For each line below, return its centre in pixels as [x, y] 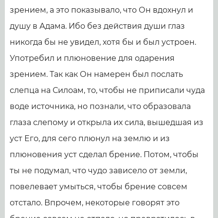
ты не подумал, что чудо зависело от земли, [98, 171]
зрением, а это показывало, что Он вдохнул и [101, 10]
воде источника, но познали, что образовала [100, 106]
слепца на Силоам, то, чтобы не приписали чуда [107, 90]
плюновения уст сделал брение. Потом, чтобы [104, 154]
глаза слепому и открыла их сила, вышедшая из [107, 122]
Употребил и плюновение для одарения [92, 58]
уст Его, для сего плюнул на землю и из [90, 138]
